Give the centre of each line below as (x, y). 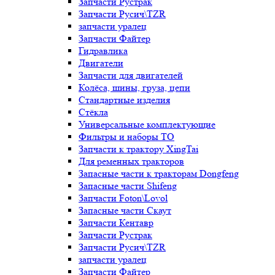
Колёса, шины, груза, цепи (134, 87)
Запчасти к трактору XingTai (138, 149)
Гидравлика (103, 51)
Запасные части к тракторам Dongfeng (159, 173)
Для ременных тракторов (131, 161)
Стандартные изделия (124, 100)
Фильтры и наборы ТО (126, 137)
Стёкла (93, 112)
